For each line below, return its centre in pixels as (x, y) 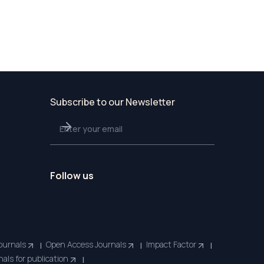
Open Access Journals (86, 244)
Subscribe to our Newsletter (113, 102)
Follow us (72, 176)
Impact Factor (171, 244)
